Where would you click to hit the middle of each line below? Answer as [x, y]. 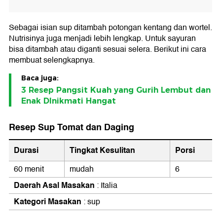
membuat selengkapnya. [52, 60]
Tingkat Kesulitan [102, 150]
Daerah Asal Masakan [54, 185]
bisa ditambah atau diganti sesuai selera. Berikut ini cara [108, 50]
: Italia [106, 186]
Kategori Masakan [48, 202]
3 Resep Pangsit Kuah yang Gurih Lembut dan [116, 90]
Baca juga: [40, 78]
